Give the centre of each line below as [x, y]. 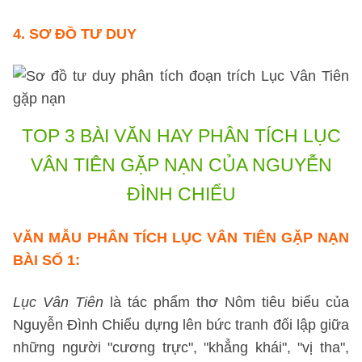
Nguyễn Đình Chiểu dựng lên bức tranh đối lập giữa [181, 325]
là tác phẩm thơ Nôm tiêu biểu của [226, 302]
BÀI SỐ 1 [44, 260]
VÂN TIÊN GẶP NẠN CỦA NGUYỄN [181, 165]
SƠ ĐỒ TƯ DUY [83, 34]
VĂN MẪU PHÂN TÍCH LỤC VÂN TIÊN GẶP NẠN [181, 238]
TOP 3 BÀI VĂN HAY [107, 136]
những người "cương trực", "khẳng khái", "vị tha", [181, 347]
